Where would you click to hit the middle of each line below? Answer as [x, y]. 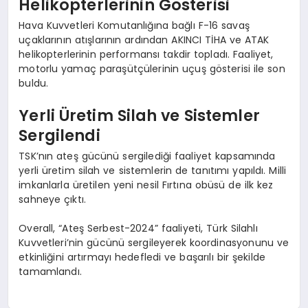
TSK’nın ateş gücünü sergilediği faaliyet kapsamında [147, 156]
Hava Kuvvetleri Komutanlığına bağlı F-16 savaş [134, 25]
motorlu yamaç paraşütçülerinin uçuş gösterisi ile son [152, 68]
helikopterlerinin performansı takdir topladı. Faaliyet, [146, 54]
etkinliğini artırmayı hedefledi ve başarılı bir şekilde [142, 257]
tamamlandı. [50, 271]
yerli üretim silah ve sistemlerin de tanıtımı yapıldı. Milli [153, 170]
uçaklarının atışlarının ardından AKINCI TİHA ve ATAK [144, 40]
